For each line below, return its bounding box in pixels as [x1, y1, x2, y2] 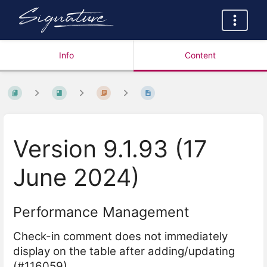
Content [185, 50, 216, 60]
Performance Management [13, 203, 189, 221]
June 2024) [13, 163, 139, 193]
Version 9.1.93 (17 [13, 135, 207, 164]
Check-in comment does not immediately [13, 229, 228, 244]
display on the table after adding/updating [13, 244, 235, 259]
